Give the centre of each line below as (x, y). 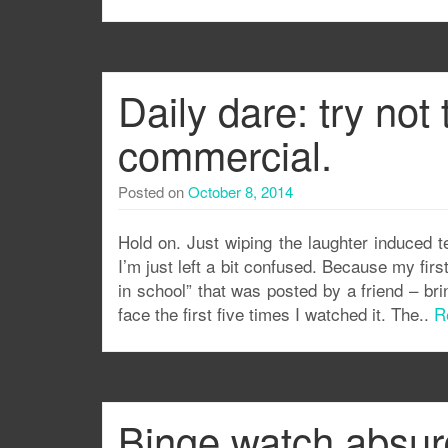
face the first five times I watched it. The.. (276, 313)
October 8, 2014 (240, 191)
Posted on (153, 191)
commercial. (225, 153)
